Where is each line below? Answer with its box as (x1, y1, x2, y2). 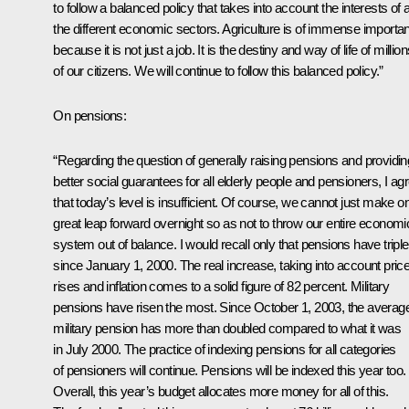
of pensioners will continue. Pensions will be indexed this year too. (53, 362, 406, 379)
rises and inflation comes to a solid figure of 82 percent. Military (53, 278, 390, 295)
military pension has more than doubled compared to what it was (53, 320, 402, 337)
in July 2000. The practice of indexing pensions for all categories (53, 341, 396, 358)
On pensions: (53, 108, 127, 124)
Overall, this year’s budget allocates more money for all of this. (53, 383, 389, 400)
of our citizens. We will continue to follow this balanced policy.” (53, 63, 383, 79)
